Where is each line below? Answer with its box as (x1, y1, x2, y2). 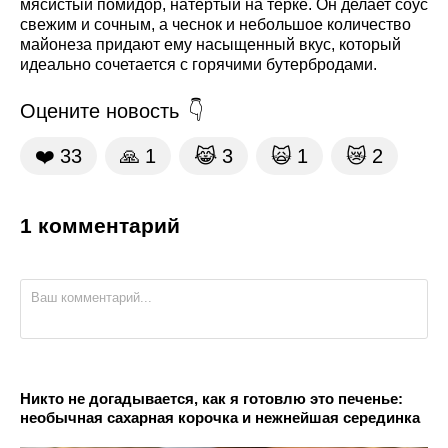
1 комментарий (20, 214, 180, 238)
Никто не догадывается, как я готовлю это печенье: (20, 390, 403, 408)
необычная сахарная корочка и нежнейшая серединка (20, 409, 420, 427)
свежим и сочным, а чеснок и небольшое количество (20, 16, 411, 34)
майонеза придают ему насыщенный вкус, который (20, 36, 401, 54)
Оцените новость (20, 100, 179, 123)
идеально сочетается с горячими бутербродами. (20, 56, 377, 74)
